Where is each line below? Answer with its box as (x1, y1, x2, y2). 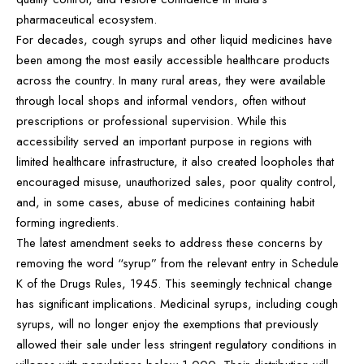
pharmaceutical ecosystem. (16, 10, 157, 28)
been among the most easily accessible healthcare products (16, 50, 330, 69)
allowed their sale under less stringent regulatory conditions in (16, 335, 336, 353)
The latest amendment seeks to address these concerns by (16, 233, 323, 252)
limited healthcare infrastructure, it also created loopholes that (16, 152, 334, 171)
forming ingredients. (16, 213, 119, 232)
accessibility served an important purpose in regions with (16, 132, 312, 150)
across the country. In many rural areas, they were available (16, 71, 326, 89)
